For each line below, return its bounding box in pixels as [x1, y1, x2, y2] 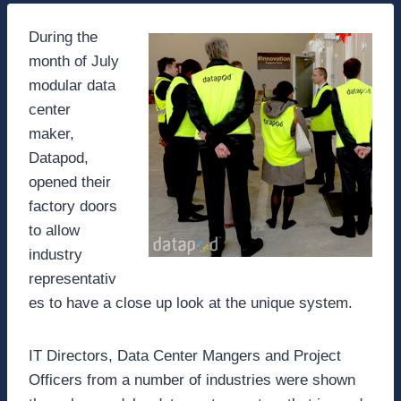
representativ [29, 270, 116, 288]
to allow [29, 222, 80, 240]
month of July [29, 53, 119, 71]
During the [29, 29, 98, 47]
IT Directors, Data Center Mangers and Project [29, 347, 341, 365]
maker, [29, 125, 74, 143]
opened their [29, 174, 111, 192]
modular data [29, 77, 115, 95]
